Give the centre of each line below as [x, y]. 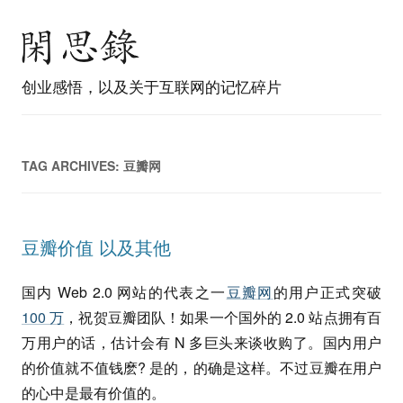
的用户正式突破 [327, 292]
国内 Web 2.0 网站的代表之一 [124, 292]
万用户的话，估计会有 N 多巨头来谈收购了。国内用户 [201, 342]
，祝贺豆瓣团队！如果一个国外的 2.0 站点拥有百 [223, 317]
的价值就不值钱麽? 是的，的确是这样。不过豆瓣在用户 [201, 367]
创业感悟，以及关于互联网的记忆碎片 [152, 86]
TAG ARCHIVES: [72, 166]
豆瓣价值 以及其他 [96, 247]
